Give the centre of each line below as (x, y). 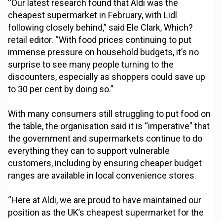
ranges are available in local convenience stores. (102, 176)
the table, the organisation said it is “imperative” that (109, 126)
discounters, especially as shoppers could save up (107, 77)
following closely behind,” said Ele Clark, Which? (101, 28)
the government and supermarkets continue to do (105, 139)
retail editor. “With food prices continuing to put (100, 40)
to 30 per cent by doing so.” (61, 89)
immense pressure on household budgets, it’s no (104, 52)
